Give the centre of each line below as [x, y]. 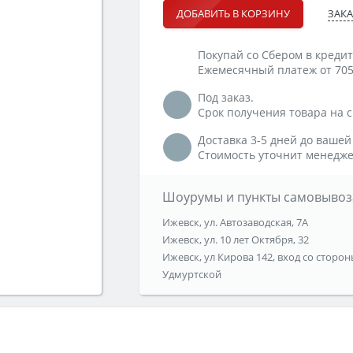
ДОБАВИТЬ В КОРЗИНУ [233, 14]
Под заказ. [226, 98]
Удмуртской [191, 275]
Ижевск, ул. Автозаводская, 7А [235, 223]
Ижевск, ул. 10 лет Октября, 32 [235, 240]
